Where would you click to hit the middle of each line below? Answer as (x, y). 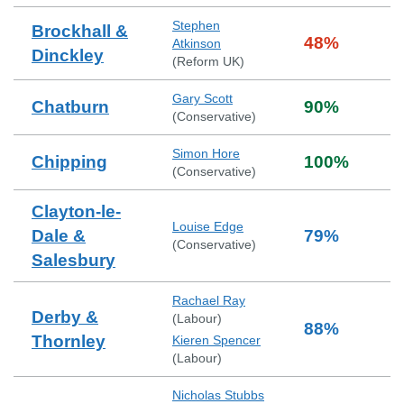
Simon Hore (206, 153)
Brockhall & (80, 31)
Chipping (69, 162)
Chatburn (70, 107)
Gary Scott (202, 98)
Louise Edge (208, 226)
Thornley (69, 341)
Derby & (65, 317)
